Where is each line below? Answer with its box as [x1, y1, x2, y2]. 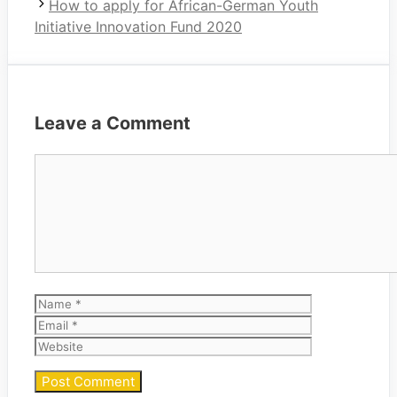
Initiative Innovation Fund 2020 [35, 18, 242, 36]
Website [311, 315, 364, 333]
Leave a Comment [35, 113, 191, 135]
